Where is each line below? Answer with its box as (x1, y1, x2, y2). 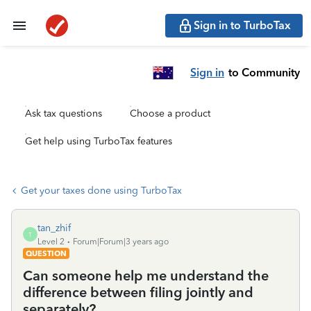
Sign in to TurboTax (194, 19, 291, 32)
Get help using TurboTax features (25, 135, 172, 147)
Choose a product (130, 108, 210, 119)
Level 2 (37, 237, 65, 246)
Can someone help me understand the (23, 267, 269, 284)
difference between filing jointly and (23, 284, 253, 301)
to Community (228, 65, 300, 79)
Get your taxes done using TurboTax (21, 185, 182, 196)
